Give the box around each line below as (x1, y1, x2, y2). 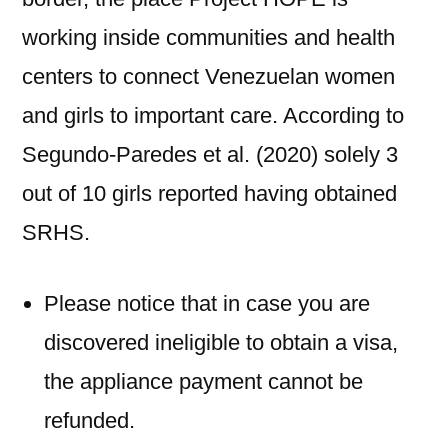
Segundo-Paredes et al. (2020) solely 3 (22, 142, 398, 167)
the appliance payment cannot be (44, 369, 363, 394)
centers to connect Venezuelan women (22, 64, 395, 89)
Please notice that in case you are (44, 291, 370, 316)
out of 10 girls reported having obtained (22, 181, 397, 206)
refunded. (44, 408, 135, 433)
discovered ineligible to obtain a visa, (44, 330, 398, 355)
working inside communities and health (22, 25, 395, 50)
